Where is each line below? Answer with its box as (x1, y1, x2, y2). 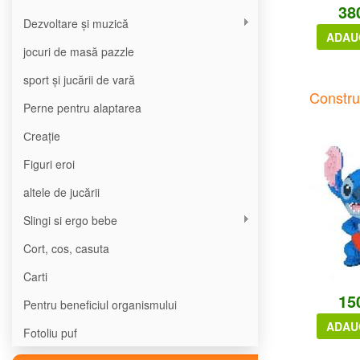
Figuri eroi (23, 155, 75, 172)
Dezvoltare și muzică (23, 14, 129, 31)
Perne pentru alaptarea (23, 99, 141, 116)
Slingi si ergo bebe (23, 211, 117, 228)
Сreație (23, 127, 60, 144)
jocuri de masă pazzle (23, 43, 134, 59)
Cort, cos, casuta (23, 239, 109, 256)
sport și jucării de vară (23, 71, 135, 88)
